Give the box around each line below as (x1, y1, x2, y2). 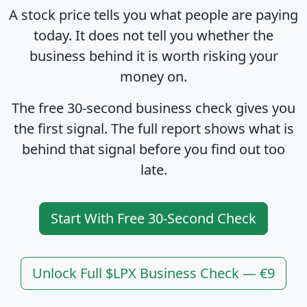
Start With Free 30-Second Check (51, 208, 256, 228)
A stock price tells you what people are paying (9, 5, 298, 24)
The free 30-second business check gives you (12, 98, 295, 117)
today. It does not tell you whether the (34, 25, 273, 45)
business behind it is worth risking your (29, 46, 278, 65)
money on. (120, 66, 187, 86)
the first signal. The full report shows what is (13, 119, 294, 138)
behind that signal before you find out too (22, 139, 285, 158)
